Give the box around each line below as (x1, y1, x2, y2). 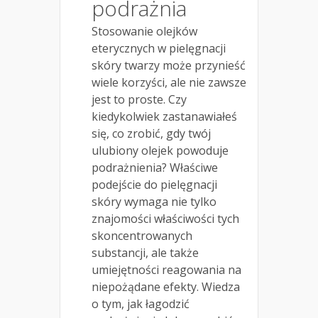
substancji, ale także (92, 245, 199, 261)
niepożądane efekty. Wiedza (92, 279, 240, 295)
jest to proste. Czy (92, 92, 187, 108)
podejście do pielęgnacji (92, 177, 217, 193)
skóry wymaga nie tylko (92, 194, 216, 210)
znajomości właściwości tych (92, 211, 239, 227)
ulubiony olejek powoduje (92, 143, 229, 159)
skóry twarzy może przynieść (92, 57, 246, 74)
